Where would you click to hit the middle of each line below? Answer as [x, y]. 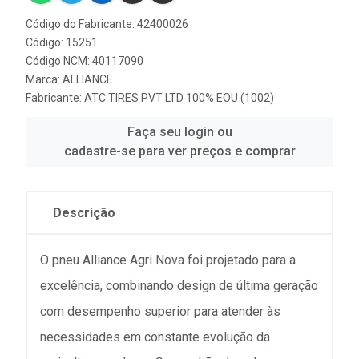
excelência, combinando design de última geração [179, 286]
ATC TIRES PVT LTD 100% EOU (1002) [179, 98]
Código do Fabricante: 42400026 [107, 24]
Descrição [84, 213]
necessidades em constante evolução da [155, 337]
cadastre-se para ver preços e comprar [179, 151]
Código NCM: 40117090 [85, 61]
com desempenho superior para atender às [160, 311]
